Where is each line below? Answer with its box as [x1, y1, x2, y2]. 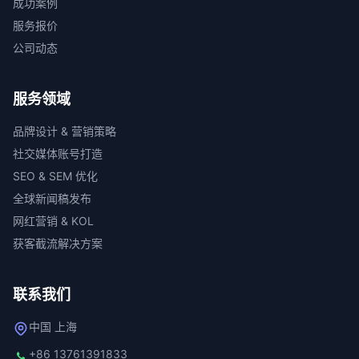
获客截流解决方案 [13, 236, 103, 250]
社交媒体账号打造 [13, 146, 103, 160]
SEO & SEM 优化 [13, 168, 98, 183]
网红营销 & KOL [13, 213, 94, 228]
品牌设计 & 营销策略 [13, 123, 116, 138]
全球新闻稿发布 [13, 191, 91, 205]
